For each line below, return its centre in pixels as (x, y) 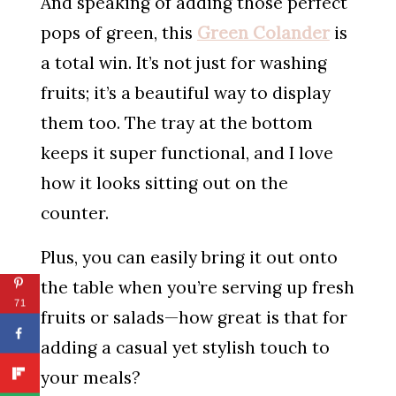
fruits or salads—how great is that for (194, 317)
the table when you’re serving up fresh (197, 287)
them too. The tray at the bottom (176, 122)
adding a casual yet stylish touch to (185, 347)
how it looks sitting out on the (164, 183)
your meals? (90, 377)
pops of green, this (118, 32)
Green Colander (263, 32)
